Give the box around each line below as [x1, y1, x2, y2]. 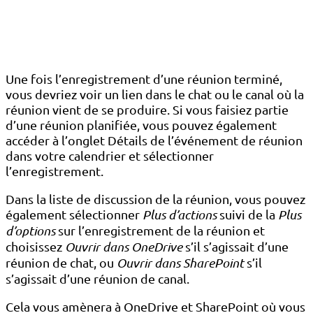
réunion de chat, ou [6, 255, 117, 270]
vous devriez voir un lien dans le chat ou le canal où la [6, 87, 304, 102]
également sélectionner [6, 207, 140, 222]
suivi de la [217, 207, 278, 222]
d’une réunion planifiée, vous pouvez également [6, 117, 277, 133]
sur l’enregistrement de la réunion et [55, 223, 265, 238]
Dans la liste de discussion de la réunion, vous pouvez [6, 191, 305, 207]
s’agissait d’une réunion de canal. [6, 271, 189, 286]
